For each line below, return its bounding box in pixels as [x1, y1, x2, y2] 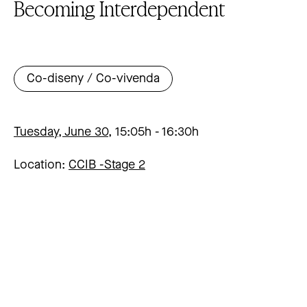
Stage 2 [104, 159, 145, 172]
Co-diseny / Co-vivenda [27, 73, 160, 86]
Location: [14, 159, 65, 172]
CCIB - [69, 159, 104, 172]
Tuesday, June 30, [14, 126, 112, 139]
